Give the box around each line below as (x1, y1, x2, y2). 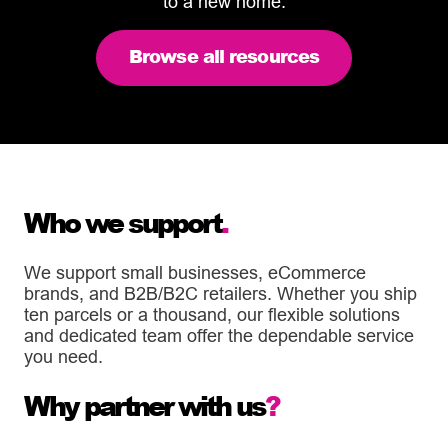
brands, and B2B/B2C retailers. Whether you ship (24, 282, 417, 304)
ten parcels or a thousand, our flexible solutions (24, 303, 400, 325)
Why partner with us (24, 386, 265, 424)
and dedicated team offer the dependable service (24, 324, 414, 346)
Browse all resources (129, 42, 319, 69)
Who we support (24, 203, 221, 241)
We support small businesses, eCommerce (24, 261, 366, 283)
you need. (24, 345, 103, 367)
